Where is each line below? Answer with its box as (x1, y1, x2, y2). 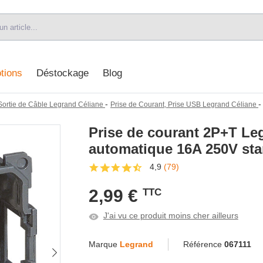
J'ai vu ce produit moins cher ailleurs (103, 210, 238, 220)
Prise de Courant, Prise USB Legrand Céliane (110, 100, 257, 109)
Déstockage (36, 68, 89, 79)
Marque (89, 239, 120, 249)
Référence (183, 239, 224, 249)
